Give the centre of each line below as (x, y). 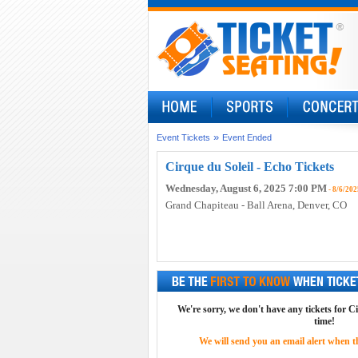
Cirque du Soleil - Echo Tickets (249, 167)
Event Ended (247, 137)
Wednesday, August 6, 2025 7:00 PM (246, 188)
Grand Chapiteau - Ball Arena (229, 205)
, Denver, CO (319, 205)
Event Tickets (183, 137)
